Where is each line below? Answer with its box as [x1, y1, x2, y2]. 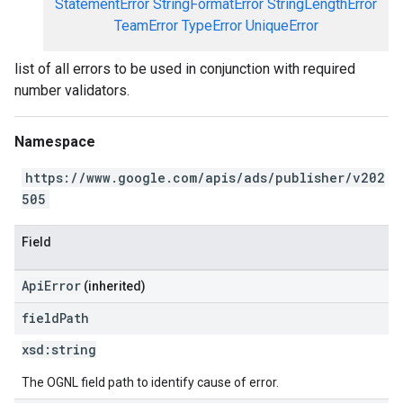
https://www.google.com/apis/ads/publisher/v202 [25, 169, 385, 186]
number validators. [14, 82, 130, 99]
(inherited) [81, 279, 146, 293]
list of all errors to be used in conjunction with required [14, 60, 355, 77]
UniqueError [245, 17, 318, 34]
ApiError [22, 277, 81, 294]
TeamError [113, 17, 178, 34]
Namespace [14, 133, 95, 150]
